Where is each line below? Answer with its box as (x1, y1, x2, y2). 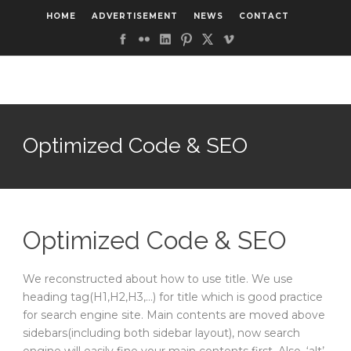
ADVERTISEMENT (92, 11, 178, 21)
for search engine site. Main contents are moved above (23, 308, 325, 323)
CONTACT (239, 11, 289, 21)
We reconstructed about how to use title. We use (23, 272, 293, 287)
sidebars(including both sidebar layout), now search (23, 326, 300, 341)
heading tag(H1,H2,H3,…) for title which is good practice (23, 290, 323, 305)
